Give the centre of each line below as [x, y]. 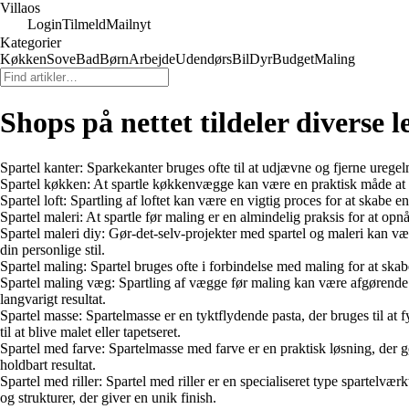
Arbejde [152, 59]
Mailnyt [128, 24]
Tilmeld [84, 24]
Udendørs [204, 59]
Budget [293, 59]
